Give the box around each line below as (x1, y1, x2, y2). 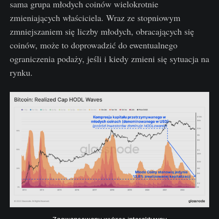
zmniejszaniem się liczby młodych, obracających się (10, 25, 194, 37)
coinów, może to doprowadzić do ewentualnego (10, 39, 177, 51)
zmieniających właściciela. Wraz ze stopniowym (10, 11, 180, 23)
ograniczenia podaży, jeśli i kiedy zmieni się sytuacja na (10, 52, 209, 65)
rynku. (10, 66, 33, 78)
